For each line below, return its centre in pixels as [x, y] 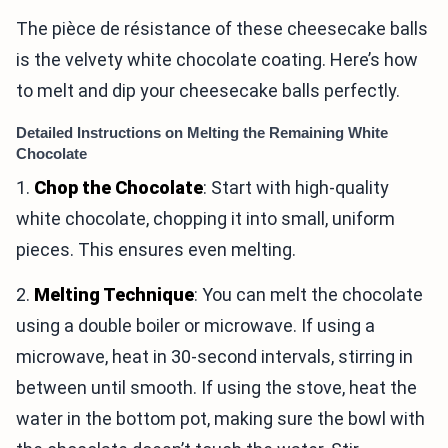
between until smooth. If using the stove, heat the [216, 387]
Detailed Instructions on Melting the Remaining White [202, 132]
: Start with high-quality [296, 187]
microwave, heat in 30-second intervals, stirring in [214, 356]
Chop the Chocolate [118, 187]
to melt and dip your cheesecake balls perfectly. [208, 90]
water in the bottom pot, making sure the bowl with [220, 418]
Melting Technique [114, 294]
